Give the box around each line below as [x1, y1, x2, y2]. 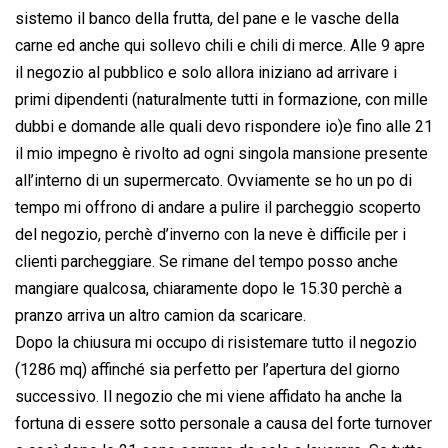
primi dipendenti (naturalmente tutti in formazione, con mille [15, 90, 428, 110]
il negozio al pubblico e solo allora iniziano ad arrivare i [15, 63, 397, 83]
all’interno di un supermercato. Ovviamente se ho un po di [15, 171, 412, 191]
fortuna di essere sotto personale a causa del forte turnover [15, 414, 432, 434]
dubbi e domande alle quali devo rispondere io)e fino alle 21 [15, 117, 433, 137]
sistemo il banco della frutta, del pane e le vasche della [15, 9, 399, 29]
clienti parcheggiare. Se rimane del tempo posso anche [15, 252, 398, 272]
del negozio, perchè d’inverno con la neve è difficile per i [15, 225, 406, 245]
